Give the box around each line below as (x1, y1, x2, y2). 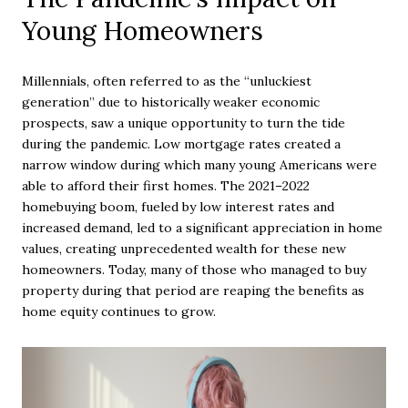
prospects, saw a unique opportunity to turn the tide (22, 115, 345, 132)
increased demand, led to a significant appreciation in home (22, 219, 382, 237)
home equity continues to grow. (22, 303, 216, 321)
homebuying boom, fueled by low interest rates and (22, 199, 334, 216)
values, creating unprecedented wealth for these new (22, 240, 346, 258)
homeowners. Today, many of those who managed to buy (22, 261, 366, 279)
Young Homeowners (22, 14, 263, 47)
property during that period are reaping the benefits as (22, 282, 364, 300)
